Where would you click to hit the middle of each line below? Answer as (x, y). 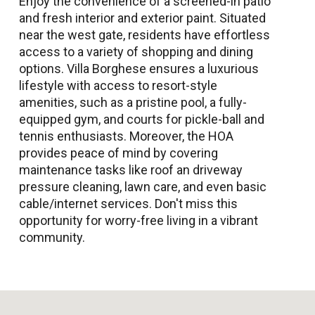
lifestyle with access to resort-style (118, 85)
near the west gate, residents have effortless (144, 34)
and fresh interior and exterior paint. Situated (142, 18)
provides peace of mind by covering (118, 153)
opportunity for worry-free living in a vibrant (139, 220)
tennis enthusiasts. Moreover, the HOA (126, 136)
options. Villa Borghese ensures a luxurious (139, 68)
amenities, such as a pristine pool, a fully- (133, 102)
